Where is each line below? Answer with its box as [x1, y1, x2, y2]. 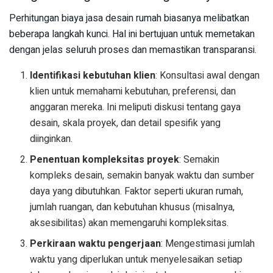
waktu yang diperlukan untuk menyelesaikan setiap [30, 252, 243, 268]
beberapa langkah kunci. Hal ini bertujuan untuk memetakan [9, 27, 255, 42]
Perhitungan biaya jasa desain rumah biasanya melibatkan [9, 11, 249, 26]
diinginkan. [30, 132, 73, 147]
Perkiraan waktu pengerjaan [30, 236, 161, 252]
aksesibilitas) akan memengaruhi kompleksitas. [30, 216, 229, 231]
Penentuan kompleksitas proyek [30, 152, 180, 168]
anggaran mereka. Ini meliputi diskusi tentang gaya [30, 100, 241, 115]
